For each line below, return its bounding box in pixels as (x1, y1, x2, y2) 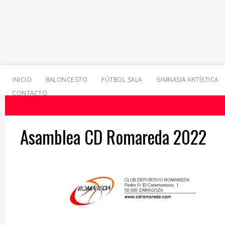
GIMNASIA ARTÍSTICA (156, 75, 218, 84)
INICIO (12, 75, 32, 84)
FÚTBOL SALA (101, 75, 142, 84)
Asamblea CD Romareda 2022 (20, 124, 206, 150)
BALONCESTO (46, 75, 87, 84)
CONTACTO (12, 89, 47, 97)
